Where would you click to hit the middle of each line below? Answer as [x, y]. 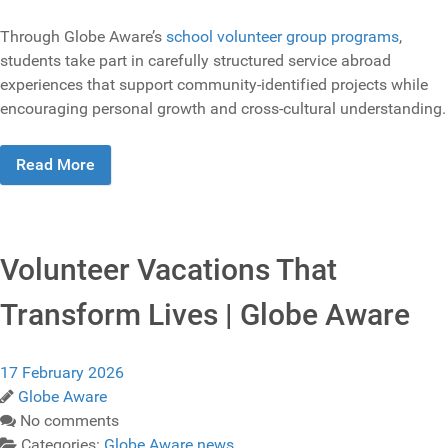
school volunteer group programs [282, 37]
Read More [55, 165]
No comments [69, 421]
